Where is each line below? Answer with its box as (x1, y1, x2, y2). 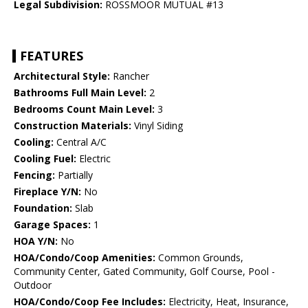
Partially (55, 168, 93, 182)
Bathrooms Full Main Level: (14, 86, 146, 100)
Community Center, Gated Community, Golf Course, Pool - (14, 265, 275, 278)
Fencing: (14, 168, 55, 182)
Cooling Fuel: (14, 152, 76, 166)
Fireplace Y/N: (14, 185, 81, 199)
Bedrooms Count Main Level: (14, 102, 155, 116)
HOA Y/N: (14, 234, 58, 248)
